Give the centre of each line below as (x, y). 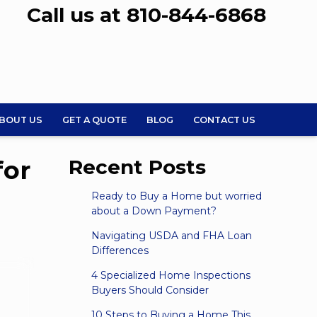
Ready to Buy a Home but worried (176, 196)
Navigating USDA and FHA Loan (171, 236)
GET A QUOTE (95, 120)
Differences (120, 251)
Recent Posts (137, 167)
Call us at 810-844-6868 (146, 15)
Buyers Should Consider (150, 290)
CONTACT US (224, 120)
